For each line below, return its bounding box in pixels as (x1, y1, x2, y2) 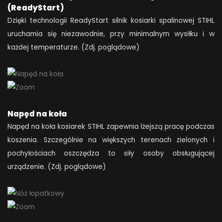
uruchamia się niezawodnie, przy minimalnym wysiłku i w (7, 29, 215, 39)
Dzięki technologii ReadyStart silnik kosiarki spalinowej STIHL (7, 15, 215, 25)
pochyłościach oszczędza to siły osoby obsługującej (7, 148, 215, 158)
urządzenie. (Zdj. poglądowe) (7, 162, 106, 171)
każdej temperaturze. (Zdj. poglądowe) (7, 42, 140, 52)
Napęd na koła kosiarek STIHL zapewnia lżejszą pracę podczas (7, 121, 215, 131)
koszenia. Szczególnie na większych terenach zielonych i (7, 135, 215, 145)
